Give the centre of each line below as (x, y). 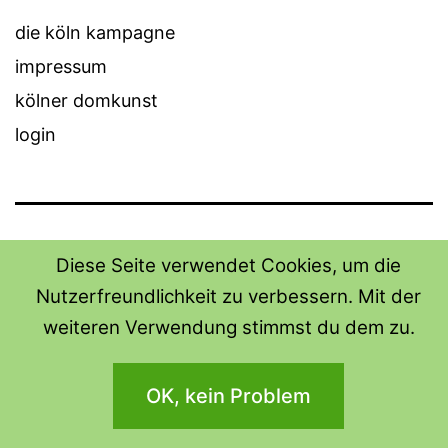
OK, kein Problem (228, 396)
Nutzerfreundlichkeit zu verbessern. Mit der (228, 296)
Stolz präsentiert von (107, 350)
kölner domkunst (86, 101)
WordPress (244, 350)
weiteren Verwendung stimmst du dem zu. (228, 327)
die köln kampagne (95, 33)
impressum (61, 67)
